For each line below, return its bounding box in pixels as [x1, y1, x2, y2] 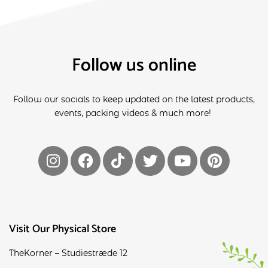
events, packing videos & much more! [54, 107, 214, 118]
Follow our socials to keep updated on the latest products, [13, 93, 255, 105]
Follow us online [72, 50, 196, 80]
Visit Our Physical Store [9, 220, 116, 238]
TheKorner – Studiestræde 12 [9, 247, 127, 258]
